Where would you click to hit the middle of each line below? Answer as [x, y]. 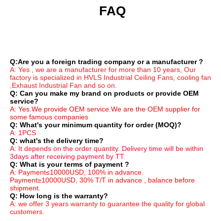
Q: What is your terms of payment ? [70, 164]
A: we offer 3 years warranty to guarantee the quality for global [107, 203]
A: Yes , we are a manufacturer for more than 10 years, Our [103, 69]
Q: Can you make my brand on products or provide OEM [104, 93]
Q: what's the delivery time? [57, 140]
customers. [27, 211]
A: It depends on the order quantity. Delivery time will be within [107, 148]
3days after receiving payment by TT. [68, 156]
